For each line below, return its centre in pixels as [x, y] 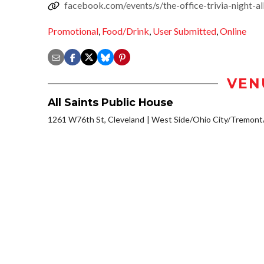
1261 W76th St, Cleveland [96, 120]
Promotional [73, 31]
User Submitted [184, 31]
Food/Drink [126, 31]
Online [233, 31]
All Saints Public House [110, 103]
